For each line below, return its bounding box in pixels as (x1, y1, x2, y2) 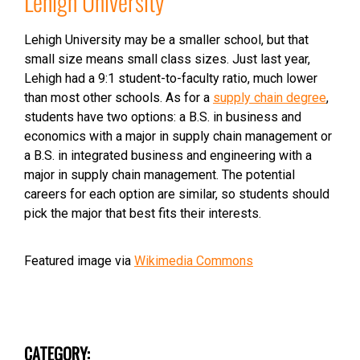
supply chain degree (213, 90, 326, 105)
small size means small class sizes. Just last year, (24, 51, 310, 67)
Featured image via (24, 253, 134, 268)
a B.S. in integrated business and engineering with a (24, 148, 312, 163)
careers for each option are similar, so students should (24, 186, 329, 202)
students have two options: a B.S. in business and (24, 109, 301, 125)
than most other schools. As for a (24, 90, 213, 105)
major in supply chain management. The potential (24, 167, 295, 182)
